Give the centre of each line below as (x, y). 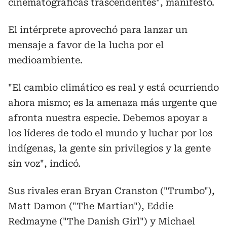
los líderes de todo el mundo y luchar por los (110, 133)
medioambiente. (45, 60)
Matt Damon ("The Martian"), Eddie (91, 206)
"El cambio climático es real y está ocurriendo (113, 87)
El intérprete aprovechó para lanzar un (98, 29)
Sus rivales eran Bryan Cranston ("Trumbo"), (111, 191)
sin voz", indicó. (44, 163)
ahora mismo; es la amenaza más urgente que (112, 102)
